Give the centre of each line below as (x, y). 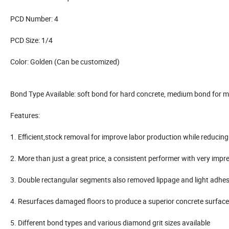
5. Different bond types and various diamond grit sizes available (110, 223)
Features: (25, 116)
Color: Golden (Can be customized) (65, 62)
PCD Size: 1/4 (31, 40)
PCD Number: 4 (34, 19)
